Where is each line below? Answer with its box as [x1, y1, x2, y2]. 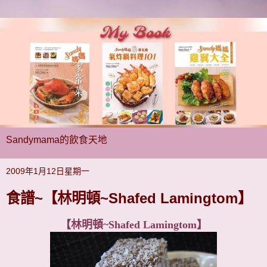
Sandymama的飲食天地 [6, 134, 107, 145]
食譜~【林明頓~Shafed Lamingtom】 [6, 190, 252, 206]
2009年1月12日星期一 [6, 166, 89, 176]
